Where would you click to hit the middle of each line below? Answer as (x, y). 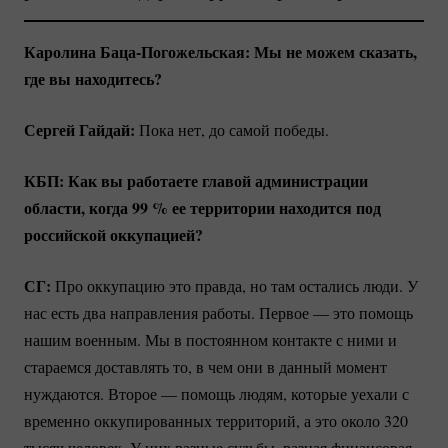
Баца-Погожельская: (175, 51)
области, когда (78, 207)
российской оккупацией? (113, 234)
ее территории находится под (274, 207)
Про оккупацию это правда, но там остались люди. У (236, 285)
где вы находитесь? (93, 78)
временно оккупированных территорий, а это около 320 (216, 420)
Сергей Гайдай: (79, 129)
